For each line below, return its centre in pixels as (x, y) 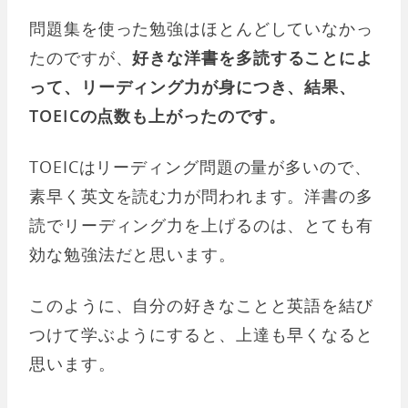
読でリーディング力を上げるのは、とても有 (201, 225)
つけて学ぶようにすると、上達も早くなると (201, 334)
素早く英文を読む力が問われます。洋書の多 (201, 196)
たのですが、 (81, 57)
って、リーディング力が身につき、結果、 (193, 87)
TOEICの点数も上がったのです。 (158, 116)
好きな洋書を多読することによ (253, 57)
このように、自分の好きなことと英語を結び (201, 305)
